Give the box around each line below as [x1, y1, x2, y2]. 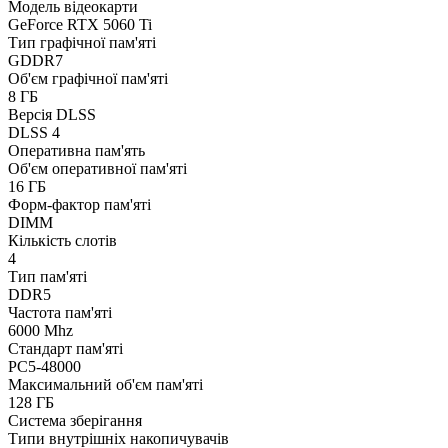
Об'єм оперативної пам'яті [8, 160, 187, 178]
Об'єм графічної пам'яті [8, 70, 168, 88]
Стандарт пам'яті [8, 340, 123, 358]
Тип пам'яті [8, 268, 87, 286]
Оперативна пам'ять [8, 142, 145, 160]
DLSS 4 [8, 124, 60, 142]
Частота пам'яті [8, 304, 112, 322]
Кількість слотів [8, 232, 117, 250]
